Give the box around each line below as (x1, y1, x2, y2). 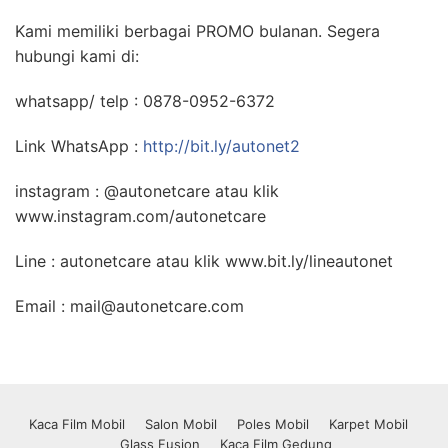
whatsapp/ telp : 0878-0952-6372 (15, 90, 275, 111)
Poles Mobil (236, 415, 309, 432)
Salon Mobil (144, 415, 217, 432)
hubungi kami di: (15, 45, 139, 66)
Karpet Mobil (328, 415, 408, 432)
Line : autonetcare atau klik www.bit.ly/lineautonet (15, 250, 393, 271)
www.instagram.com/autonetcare (15, 205, 266, 226)
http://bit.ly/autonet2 (143, 135, 300, 156)
